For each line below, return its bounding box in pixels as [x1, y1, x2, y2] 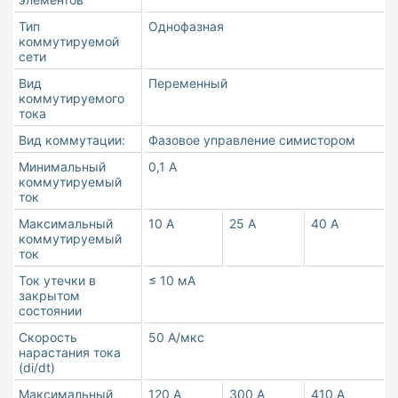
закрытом [19, 288, 80, 304]
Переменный [148, 76, 227, 92]
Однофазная [148, 19, 224, 35]
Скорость [19, 330, 77, 346]
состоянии [19, 303, 82, 319]
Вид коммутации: [19, 132, 125, 148]
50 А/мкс [148, 330, 204, 346]
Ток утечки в [19, 273, 96, 289]
